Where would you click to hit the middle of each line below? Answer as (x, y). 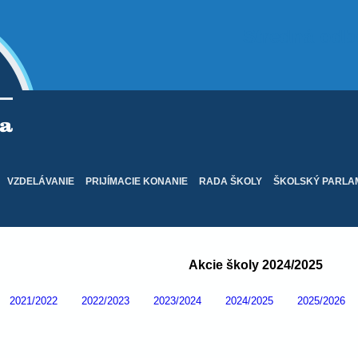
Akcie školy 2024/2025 (256, 265)
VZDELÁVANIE (41, 182)
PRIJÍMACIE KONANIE (137, 182)
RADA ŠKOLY (231, 182)
